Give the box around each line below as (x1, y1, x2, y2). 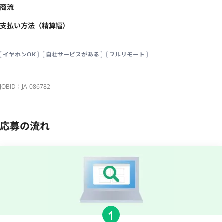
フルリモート (109, 50, 145, 58)
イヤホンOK (3, 50, 36, 58)
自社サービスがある (46, 50, 99, 58)
